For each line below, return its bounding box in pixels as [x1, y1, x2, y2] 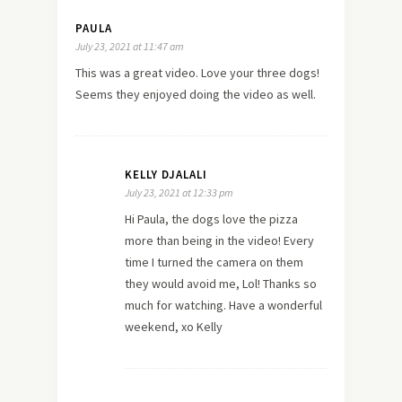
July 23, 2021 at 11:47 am [75, 39, 184, 53]
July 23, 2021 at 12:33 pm [125, 185, 233, 199]
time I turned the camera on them [125, 253, 303, 270]
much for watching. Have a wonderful [125, 296, 322, 313]
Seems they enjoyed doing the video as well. [75, 85, 316, 102]
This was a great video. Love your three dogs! [75, 64, 319, 81]
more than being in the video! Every [125, 232, 314, 249]
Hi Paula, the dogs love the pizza [125, 210, 298, 227]
